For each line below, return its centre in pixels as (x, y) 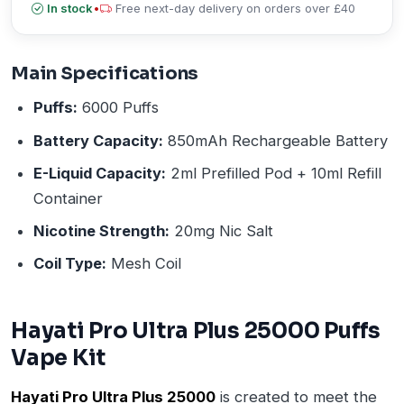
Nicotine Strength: (101, 231)
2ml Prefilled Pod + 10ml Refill (273, 173)
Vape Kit (59, 358)
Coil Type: (69, 264)
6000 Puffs (118, 108)
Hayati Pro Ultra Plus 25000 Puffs (196, 331)
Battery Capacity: (98, 140)
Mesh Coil (143, 264)
